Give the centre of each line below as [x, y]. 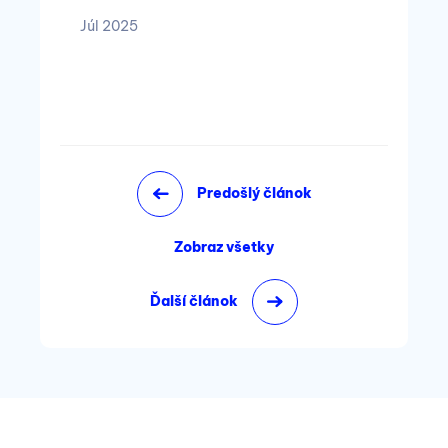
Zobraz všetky [224, 247]
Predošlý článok [254, 193]
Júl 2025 [109, 26]
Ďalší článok [194, 301]
